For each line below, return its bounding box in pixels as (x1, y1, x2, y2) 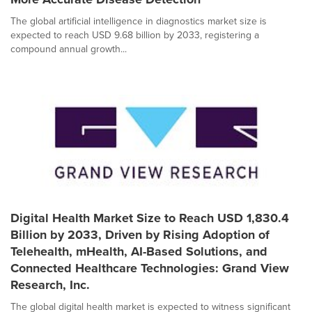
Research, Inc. (10, 276, 90, 294)
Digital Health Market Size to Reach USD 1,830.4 (10, 209, 289, 227)
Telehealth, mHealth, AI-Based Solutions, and (10, 242, 267, 260)
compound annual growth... (10, 42, 127, 56)
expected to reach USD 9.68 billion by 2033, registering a (10, 28, 259, 42)
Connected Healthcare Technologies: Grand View (10, 259, 289, 277)
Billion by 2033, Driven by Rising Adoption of (10, 226, 270, 244)
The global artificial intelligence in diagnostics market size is (10, 14, 267, 29)
